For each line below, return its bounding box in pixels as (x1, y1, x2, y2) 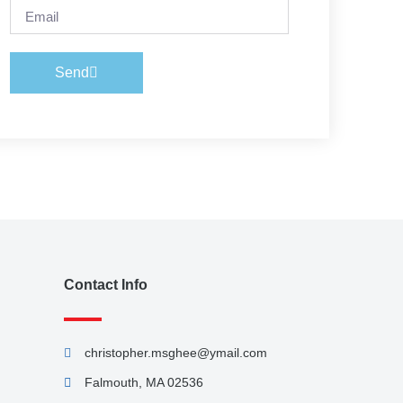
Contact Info (64, 277, 148, 292)
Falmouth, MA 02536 (84, 375, 203, 390)
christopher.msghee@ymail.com (84, 345, 267, 360)
